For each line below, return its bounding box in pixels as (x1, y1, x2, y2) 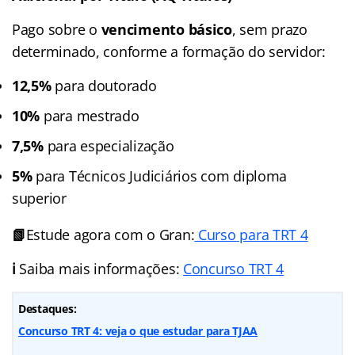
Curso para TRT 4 (194, 224, 308, 244)
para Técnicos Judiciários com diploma (32, 166, 288, 185)
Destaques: (18, 300, 77, 316)
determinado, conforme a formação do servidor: (12, 41, 326, 61)
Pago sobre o (12, 19, 101, 39)
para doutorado (51, 75, 157, 95)
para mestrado (40, 105, 139, 125)
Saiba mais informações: (15, 258, 183, 278)
